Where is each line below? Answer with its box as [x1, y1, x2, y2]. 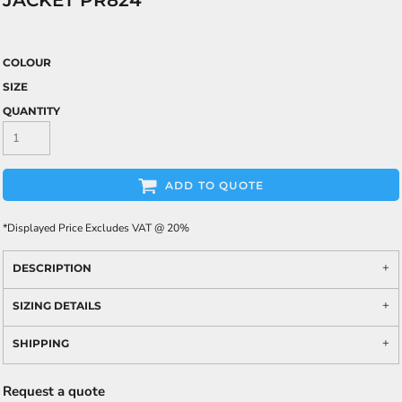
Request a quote [3, 382, 105, 400]
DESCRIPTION [13, 261, 92, 275]
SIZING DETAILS [13, 299, 101, 312]
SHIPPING [13, 336, 69, 350]
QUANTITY [3, 104, 60, 118]
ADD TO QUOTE [164, 179, 265, 193]
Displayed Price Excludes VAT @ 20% [7, 221, 189, 235]
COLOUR [3, 56, 51, 69]
